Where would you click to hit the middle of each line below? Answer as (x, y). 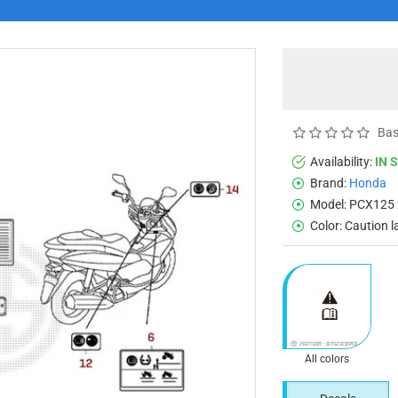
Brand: (328, 183)
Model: (328, 204)
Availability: (341, 161)
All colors (327, 358)
